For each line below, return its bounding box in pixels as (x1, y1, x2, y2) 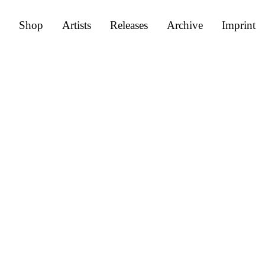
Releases (110, 19, 148, 31)
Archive (167, 19, 203, 31)
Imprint (222, 19, 256, 31)
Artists (62, 19, 91, 31)
